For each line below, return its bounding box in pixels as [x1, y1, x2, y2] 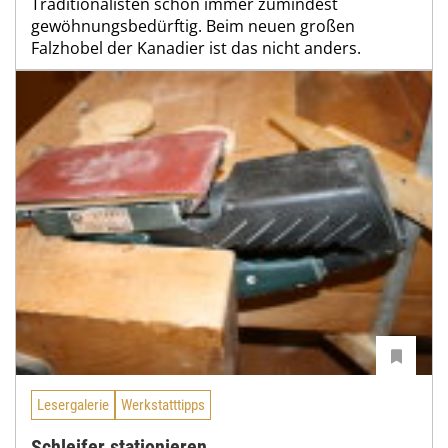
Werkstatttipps [121, 396, 205, 415]
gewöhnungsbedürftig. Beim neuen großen [31, 15, 355, 38]
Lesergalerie [37, 396, 109, 415]
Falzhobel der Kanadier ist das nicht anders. [31, 37, 361, 60]
